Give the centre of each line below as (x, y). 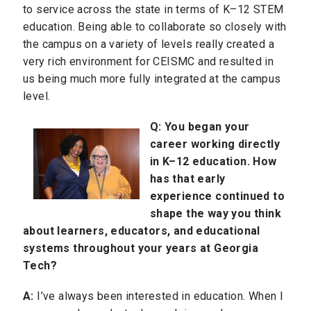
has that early (187, 179)
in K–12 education (198, 162)
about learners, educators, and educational (142, 231)
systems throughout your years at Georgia (141, 249)
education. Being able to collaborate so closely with (155, 26)
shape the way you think (215, 214)
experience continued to (217, 196)
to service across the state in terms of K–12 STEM (153, 9)
